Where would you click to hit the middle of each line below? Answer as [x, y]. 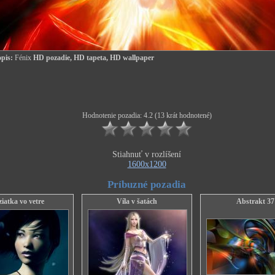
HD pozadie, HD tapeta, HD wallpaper [93, 58]
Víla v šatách [137, 201]
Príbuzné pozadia [147, 184]
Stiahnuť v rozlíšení [147, 154]
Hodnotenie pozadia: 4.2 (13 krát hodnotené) [147, 115]
